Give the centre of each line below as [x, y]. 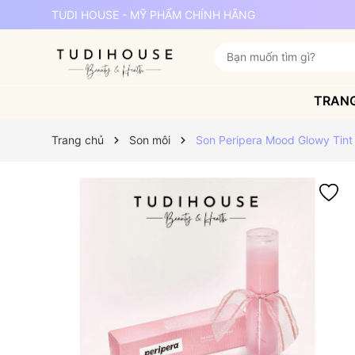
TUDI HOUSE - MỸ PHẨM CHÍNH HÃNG [153, 15]
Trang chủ [77, 140]
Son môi [149, 140]
